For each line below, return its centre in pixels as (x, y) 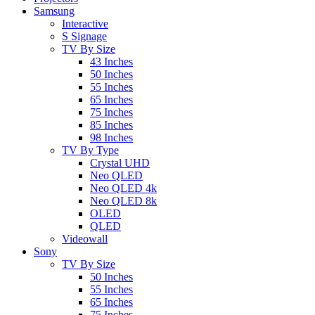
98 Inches (111, 137)
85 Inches (111, 125)
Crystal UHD (120, 163)
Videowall (85, 239)
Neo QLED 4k (123, 188)
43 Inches (111, 62)
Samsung (54, 11)
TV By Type (90, 150)
